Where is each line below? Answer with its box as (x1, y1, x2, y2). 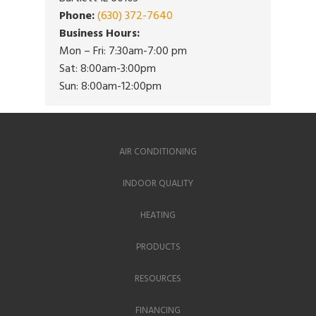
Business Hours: (59, 24, 140, 43)
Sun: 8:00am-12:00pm (59, 77, 162, 96)
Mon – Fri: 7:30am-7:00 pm (59, 42, 187, 61)
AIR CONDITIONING (119, 144, 197, 160)
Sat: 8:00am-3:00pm (59, 59, 156, 78)
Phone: (59, 6, 95, 25)
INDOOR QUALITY (123, 176, 193, 192)
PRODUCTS (135, 239, 181, 255)
